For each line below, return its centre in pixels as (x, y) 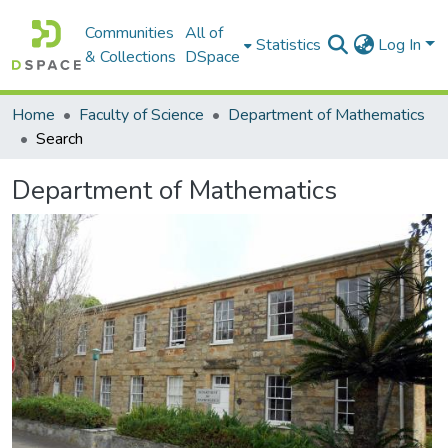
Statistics (289, 45)
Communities (130, 33)
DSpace (213, 57)
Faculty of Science (141, 115)
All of (204, 33)
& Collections (131, 57)
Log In (402, 45)
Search (59, 139)
